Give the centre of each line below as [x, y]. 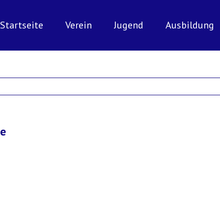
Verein [79, 25]
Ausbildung [190, 25]
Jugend [129, 25]
